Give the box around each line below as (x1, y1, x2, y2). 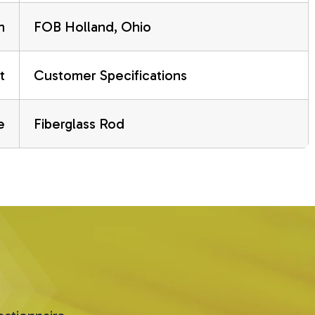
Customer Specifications (33, 66, 187, 84)
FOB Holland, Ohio (33, 18, 151, 35)
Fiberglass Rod (33, 115, 124, 132)
